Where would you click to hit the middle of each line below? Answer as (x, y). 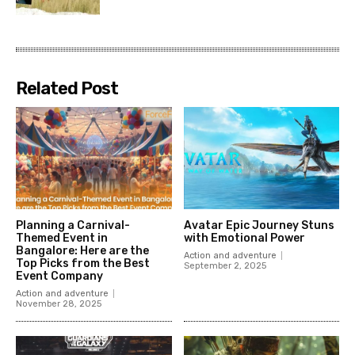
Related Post (67, 88)
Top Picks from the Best (83, 264)
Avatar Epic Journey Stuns (259, 226)
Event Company (59, 277)
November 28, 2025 (59, 304)
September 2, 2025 (225, 266)
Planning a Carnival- (73, 226)
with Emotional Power (244, 239)
